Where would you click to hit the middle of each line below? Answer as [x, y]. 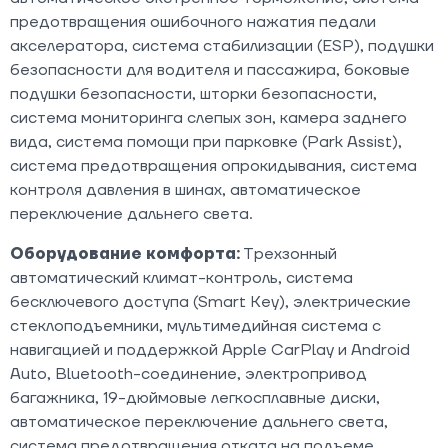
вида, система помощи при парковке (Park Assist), [206, 141]
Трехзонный [288, 253]
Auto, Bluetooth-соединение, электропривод [188, 373]
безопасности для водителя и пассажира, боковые [210, 69]
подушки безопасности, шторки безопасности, [193, 93]
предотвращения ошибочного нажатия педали [193, 21]
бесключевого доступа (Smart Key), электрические [210, 301]
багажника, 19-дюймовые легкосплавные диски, [195, 397]
